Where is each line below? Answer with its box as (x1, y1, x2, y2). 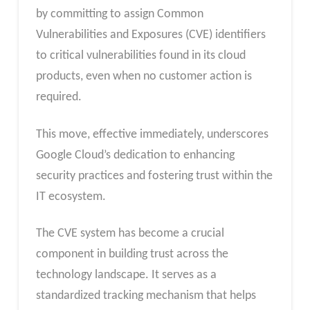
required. (35, 91, 82, 104)
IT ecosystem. (35, 190, 106, 203)
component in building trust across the (35, 248, 228, 262)
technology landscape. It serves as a (35, 268, 217, 282)
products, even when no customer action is (35, 70, 252, 84)
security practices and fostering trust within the (35, 169, 273, 183)
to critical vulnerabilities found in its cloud (35, 49, 246, 63)
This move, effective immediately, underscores (35, 127, 268, 141)
